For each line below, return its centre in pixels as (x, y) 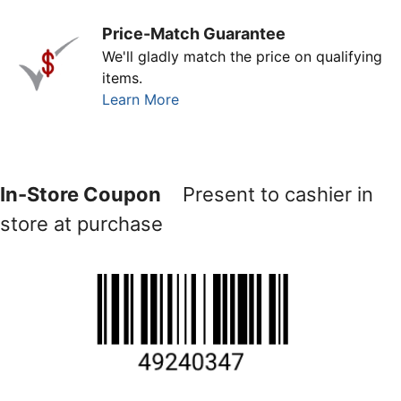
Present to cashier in (267, 195)
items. (122, 78)
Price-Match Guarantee (194, 34)
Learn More (141, 100)
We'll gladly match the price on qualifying (242, 57)
